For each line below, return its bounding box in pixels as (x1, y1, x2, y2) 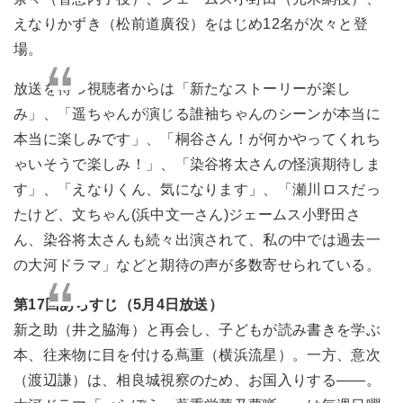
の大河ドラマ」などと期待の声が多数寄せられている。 (13, 256, 381, 273)
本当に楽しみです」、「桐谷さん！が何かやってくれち (13, 130, 381, 147)
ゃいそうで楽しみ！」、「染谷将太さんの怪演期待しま (13, 156, 381, 172)
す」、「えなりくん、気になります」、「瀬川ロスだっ (13, 181, 381, 197)
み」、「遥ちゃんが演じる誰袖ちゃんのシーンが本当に (13, 105, 381, 121)
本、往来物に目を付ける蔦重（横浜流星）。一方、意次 (13, 346, 381, 363)
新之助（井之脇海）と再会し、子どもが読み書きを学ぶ (13, 321, 381, 337)
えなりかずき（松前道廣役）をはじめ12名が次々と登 (13, 15, 369, 31)
